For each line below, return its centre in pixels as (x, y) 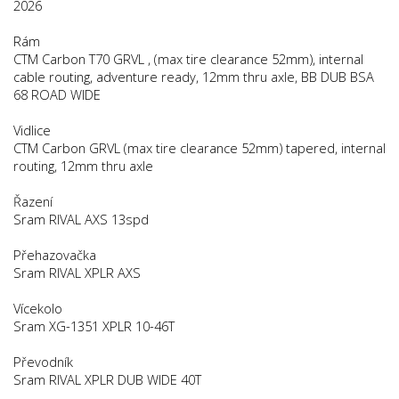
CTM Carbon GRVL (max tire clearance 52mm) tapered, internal (199, 147)
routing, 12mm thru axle (83, 165)
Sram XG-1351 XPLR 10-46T (94, 326)
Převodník (43, 361)
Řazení (33, 201)
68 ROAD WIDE (57, 94)
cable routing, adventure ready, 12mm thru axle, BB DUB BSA (194, 76)
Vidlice (32, 130)
